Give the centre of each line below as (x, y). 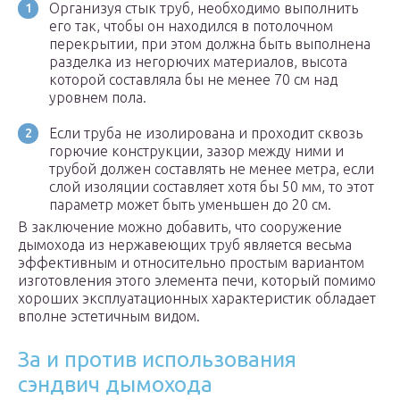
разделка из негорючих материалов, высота (198, 62)
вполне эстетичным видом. (109, 317)
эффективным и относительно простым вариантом (191, 263)
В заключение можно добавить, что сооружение (180, 227)
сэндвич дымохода (115, 385)
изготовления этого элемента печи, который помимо (197, 281)
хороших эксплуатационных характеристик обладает (197, 299)
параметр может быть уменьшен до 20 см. (190, 205)
